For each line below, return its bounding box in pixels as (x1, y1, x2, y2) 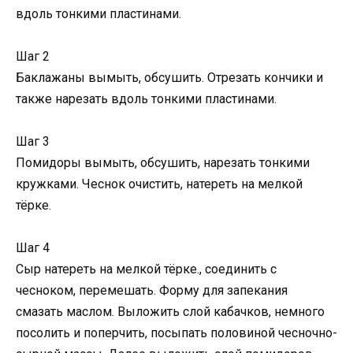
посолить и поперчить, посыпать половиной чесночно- (16, 325, 337, 341)
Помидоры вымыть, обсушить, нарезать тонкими (16, 155, 310, 171)
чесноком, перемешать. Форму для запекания (16, 283, 288, 299)
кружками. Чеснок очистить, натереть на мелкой (16, 176, 303, 192)
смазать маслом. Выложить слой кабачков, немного (16, 304, 325, 320)
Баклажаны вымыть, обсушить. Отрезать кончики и (16, 70, 323, 86)
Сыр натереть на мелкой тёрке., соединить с (16, 262, 277, 277)
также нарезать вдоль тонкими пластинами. (16, 91, 277, 107)
